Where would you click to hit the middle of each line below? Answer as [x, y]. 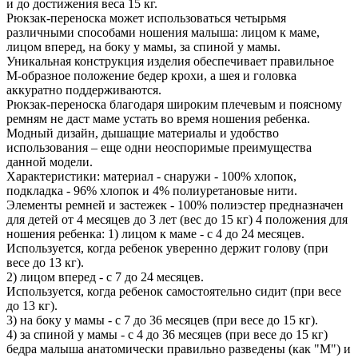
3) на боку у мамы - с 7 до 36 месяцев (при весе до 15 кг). [162, 320]
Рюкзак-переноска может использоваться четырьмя [146, 18]
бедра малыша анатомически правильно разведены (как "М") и [179, 349]
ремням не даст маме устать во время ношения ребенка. [158, 119]
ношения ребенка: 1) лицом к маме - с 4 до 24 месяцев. [155, 234]
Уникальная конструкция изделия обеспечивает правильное [170, 62]
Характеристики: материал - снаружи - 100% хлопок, [151, 177]
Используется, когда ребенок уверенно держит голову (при [167, 249]
